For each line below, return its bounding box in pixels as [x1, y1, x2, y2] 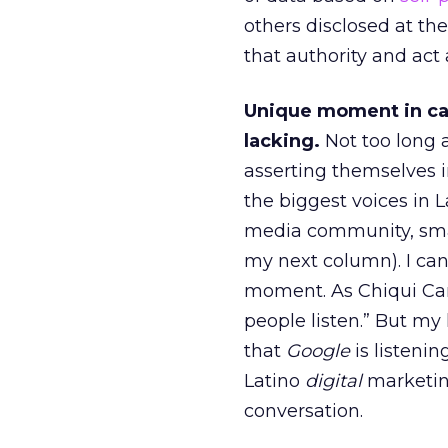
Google [286, 340, 350, 363]
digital [305, 370, 362, 393]
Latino [244, 370, 305, 393]
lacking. [244, 130, 320, 153]
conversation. [244, 400, 363, 423]
